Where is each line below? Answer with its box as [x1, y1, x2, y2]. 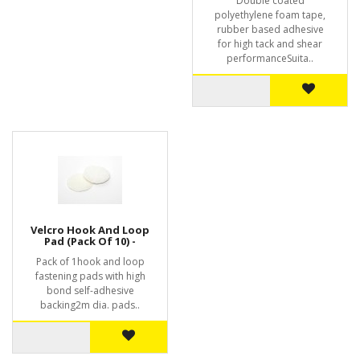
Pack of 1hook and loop [35, 255, 145, 268]
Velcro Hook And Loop [31, 223, 149, 237]
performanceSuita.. [227, 51, 313, 65]
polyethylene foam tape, [215, 8, 325, 22]
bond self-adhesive [46, 284, 134, 297]
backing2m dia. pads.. [40, 298, 140, 312]
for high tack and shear [218, 37, 322, 51]
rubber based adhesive [216, 22, 324, 36]
